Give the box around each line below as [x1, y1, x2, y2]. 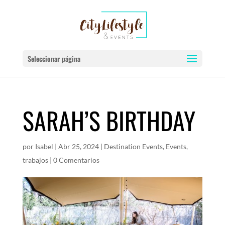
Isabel [35, 142, 53, 151]
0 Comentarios [53, 156, 99, 164]
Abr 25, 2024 [58, 142, 99, 151]
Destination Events [103, 142, 163, 151]
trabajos [22, 156, 48, 164]
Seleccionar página [27, 53, 80, 64]
